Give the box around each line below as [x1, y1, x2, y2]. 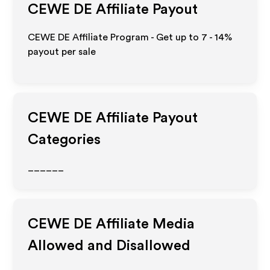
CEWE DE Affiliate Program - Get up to [28, 33, 202, 42]
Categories [28, 133, 101, 147]
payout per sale [28, 47, 96, 57]
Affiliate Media [92, 217, 195, 231]
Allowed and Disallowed [28, 239, 191, 253]
